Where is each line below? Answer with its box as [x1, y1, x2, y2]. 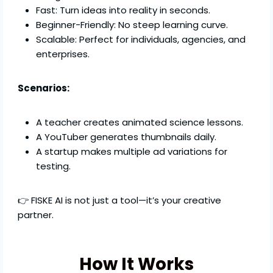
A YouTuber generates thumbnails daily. [36, 130, 217, 144]
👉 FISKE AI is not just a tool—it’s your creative [18, 194, 222, 207]
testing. [36, 160, 71, 173]
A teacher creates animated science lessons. [36, 116, 244, 129]
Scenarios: [18, 82, 70, 95]
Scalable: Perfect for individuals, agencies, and [36, 33, 246, 46]
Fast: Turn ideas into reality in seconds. [36, 4, 211, 17]
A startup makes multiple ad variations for [36, 145, 228, 158]
